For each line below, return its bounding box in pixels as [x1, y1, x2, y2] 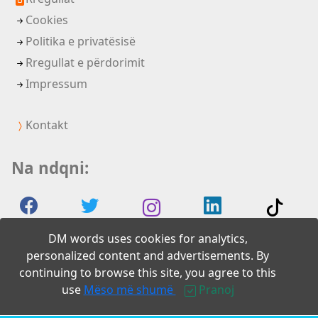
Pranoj [195, 282, 234, 297]
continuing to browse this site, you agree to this [19, 265, 276, 280]
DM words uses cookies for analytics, [48, 231, 248, 246]
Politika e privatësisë [26, 33, 136, 49]
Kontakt [26, 116, 68, 133]
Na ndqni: [11, 156, 89, 179]
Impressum [26, 75, 87, 92]
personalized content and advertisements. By [26, 248, 269, 263]
